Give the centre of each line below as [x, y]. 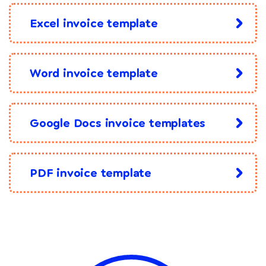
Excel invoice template [94, 23]
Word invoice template [94, 73]
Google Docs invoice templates [118, 123]
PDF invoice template [91, 173]
